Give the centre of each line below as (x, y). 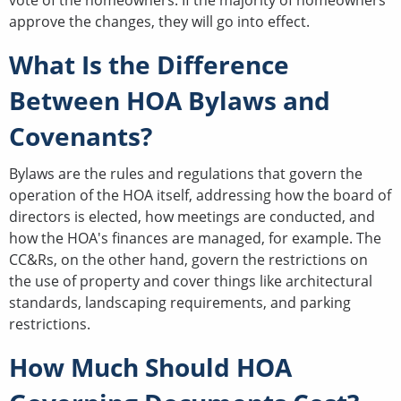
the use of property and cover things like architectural (191, 281)
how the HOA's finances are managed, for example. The (195, 238)
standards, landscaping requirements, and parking (180, 302)
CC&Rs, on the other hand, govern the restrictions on (188, 259)
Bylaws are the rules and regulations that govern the (186, 173)
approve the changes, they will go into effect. (161, 21)
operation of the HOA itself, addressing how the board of (200, 195)
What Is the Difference (149, 64)
